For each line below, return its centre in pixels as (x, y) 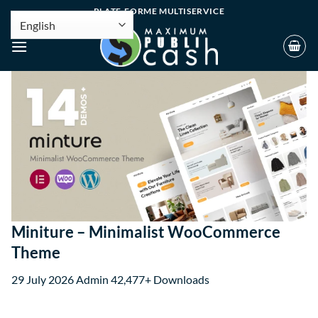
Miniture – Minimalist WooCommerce (146, 231)
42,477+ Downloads (160, 279)
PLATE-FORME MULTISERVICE (159, 11)
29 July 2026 (44, 279)
